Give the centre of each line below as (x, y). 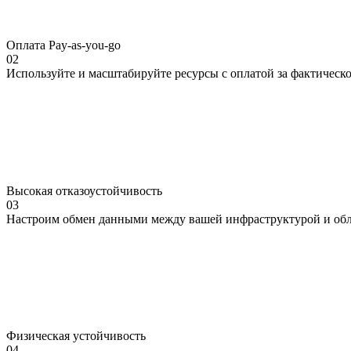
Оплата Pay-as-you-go (63, 45)
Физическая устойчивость (76, 335)
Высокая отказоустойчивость (84, 190)
